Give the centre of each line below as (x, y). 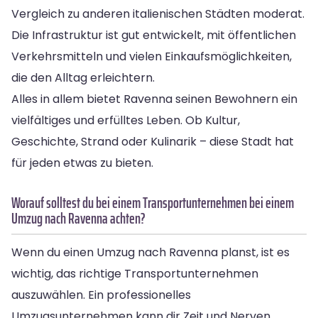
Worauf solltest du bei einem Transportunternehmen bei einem (153, 202)
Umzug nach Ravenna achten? (78, 218)
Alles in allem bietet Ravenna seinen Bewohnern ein (154, 99)
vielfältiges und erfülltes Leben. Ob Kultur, (126, 120)
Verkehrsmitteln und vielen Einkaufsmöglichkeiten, (152, 56)
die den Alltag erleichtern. (83, 77)
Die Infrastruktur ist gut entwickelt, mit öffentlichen (154, 35)
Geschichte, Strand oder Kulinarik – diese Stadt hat (153, 141)
